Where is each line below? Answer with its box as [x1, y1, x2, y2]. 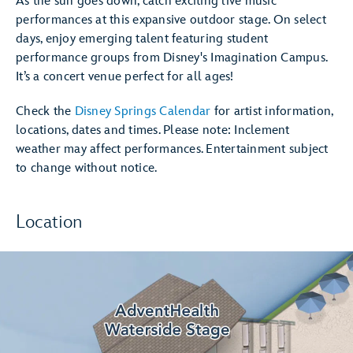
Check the [16, 104, 75, 119]
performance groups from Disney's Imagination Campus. [16, 50, 327, 65]
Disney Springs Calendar [74, 104, 211, 119]
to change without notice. [16, 161, 158, 176]
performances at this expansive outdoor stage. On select [16, 13, 326, 28]
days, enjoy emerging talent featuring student [16, 32, 269, 46]
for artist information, [210, 104, 333, 119]
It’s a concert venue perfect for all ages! [16, 69, 234, 84]
